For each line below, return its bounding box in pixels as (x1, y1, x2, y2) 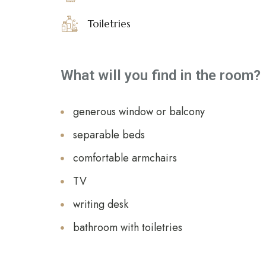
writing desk (73, 197, 128, 212)
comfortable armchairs (73, 150, 177, 166)
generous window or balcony (73, 104, 205, 119)
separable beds (73, 127, 145, 142)
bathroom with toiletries (73, 220, 182, 235)
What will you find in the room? (61, 67, 261, 84)
